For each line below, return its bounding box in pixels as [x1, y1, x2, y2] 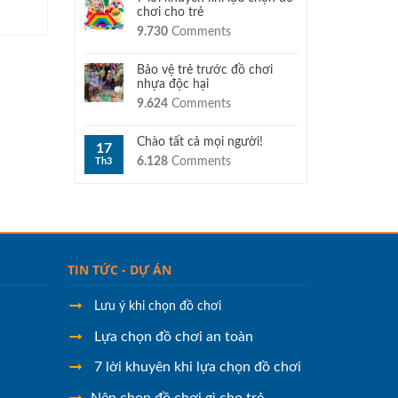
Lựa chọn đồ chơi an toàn [91, 329, 254, 344]
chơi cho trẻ [136, 6, 203, 19]
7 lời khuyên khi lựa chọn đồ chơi [91, 360, 302, 375]
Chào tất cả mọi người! [136, 136, 263, 148]
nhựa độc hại [136, 78, 209, 91]
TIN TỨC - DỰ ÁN [68, 261, 172, 278]
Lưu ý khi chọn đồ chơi [94, 300, 222, 313]
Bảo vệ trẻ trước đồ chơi [136, 64, 273, 76]
